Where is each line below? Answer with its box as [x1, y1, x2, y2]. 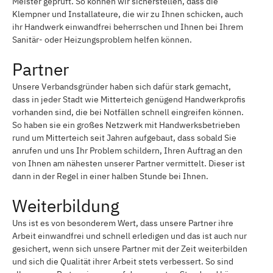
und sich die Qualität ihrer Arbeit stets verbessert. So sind [12, 255, 233, 267]
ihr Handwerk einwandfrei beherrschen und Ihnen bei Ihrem [12, 21, 243, 32]
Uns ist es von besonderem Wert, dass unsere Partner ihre [12, 217, 233, 229]
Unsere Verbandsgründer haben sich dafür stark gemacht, [12, 80, 231, 92]
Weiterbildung [12, 194, 119, 217]
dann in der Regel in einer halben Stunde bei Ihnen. [12, 170, 208, 182]
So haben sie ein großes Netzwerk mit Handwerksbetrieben [12, 119, 240, 130]
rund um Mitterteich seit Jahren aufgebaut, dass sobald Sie [12, 132, 236, 143]
